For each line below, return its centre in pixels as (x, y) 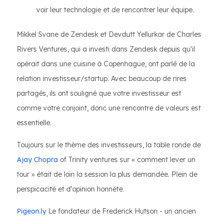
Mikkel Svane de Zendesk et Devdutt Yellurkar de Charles (109, 35)
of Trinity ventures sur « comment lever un (127, 160)
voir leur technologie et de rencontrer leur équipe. (115, 10)
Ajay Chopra (37, 160)
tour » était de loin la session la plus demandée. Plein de (107, 175)
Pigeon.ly (31, 211)
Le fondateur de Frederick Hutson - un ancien (121, 211)
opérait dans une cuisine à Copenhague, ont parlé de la (106, 64)
